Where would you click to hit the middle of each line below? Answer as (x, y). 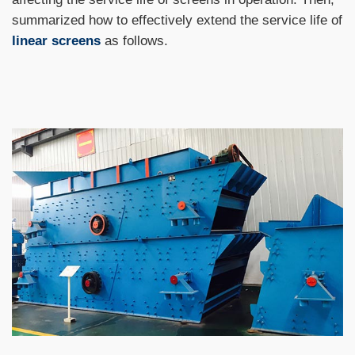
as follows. (134, 40)
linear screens (56, 40)
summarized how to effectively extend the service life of (177, 20)
